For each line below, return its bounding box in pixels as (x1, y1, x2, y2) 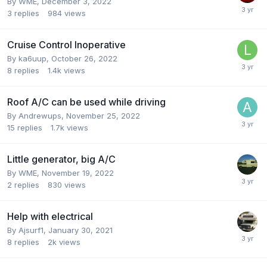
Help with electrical (7, 210, 93, 222)
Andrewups (18, 110, 61, 120)
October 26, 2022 (51, 53, 117, 63)
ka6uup (18, 53, 46, 63)
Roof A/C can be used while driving (7, 95, 166, 108)
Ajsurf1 (18, 225, 44, 235)
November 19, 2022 (42, 167, 114, 178)
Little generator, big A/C (7, 153, 116, 165)
